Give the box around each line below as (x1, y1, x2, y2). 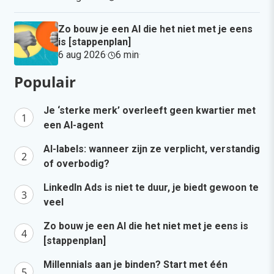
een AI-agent (43, 119, 103, 131)
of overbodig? (43, 158, 109, 170)
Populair (14, 72, 76, 92)
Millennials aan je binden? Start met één (43, 259, 228, 271)
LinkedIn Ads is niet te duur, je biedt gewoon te (43, 182, 259, 194)
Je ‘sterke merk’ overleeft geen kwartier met (43, 105, 256, 117)
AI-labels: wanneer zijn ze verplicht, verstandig (43, 143, 260, 155)
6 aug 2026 (58, 49, 106, 61)
